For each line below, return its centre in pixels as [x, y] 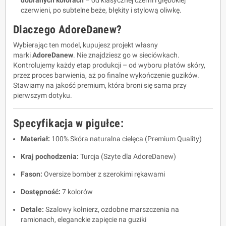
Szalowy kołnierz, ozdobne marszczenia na [111, 209]
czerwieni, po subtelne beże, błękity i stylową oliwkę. [101, 10]
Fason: [32, 174]
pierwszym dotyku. [43, 95]
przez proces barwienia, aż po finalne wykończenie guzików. [106, 75]
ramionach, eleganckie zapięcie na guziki [83, 219]
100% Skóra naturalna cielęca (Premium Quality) [126, 139]
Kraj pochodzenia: [50, 156]
